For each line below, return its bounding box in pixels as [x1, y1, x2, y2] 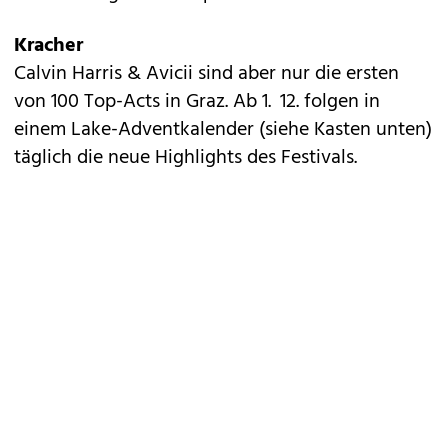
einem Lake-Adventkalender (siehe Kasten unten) [14, 114, 432, 146]
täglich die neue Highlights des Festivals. [14, 142, 357, 174]
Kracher [14, 30, 83, 62]
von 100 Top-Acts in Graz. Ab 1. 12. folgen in [14, 86, 380, 118]
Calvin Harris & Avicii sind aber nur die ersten [14, 58, 399, 90]
